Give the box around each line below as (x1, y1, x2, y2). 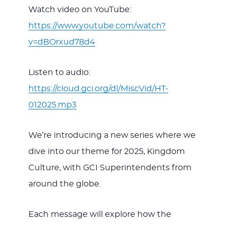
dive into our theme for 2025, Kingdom (28, 147, 185, 156)
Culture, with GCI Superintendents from (28, 164, 192, 172)
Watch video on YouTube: (28, 6, 131, 14)
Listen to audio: (28, 68, 90, 77)
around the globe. (28, 180, 101, 188)
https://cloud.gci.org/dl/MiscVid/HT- (28, 85, 168, 93)
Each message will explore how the (28, 210, 171, 219)
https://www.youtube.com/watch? (28, 22, 166, 30)
